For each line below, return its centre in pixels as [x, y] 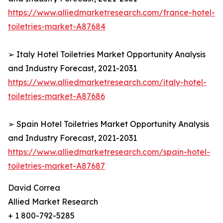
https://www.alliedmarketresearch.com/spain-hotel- [109, 152]
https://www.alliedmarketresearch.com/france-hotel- [111, 13]
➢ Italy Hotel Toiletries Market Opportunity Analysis [107, 55]
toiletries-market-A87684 [57, 27]
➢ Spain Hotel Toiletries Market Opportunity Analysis [109, 124]
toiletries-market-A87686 [56, 96]
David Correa [34, 188]
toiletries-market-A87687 [56, 166]
